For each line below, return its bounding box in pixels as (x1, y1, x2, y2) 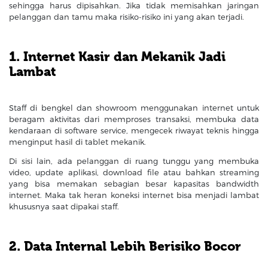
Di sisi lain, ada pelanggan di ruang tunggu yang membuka (9, 156, 259, 166)
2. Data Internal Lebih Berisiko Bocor (9, 239, 241, 255)
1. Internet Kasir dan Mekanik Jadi (9, 48, 226, 65)
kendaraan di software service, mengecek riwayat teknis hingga (9, 126, 259, 136)
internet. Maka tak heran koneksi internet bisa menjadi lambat (9, 190, 259, 200)
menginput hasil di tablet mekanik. (9, 137, 146, 147)
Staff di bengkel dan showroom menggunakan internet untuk (9, 103, 259, 113)
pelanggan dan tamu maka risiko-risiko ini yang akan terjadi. (9, 11, 244, 22)
